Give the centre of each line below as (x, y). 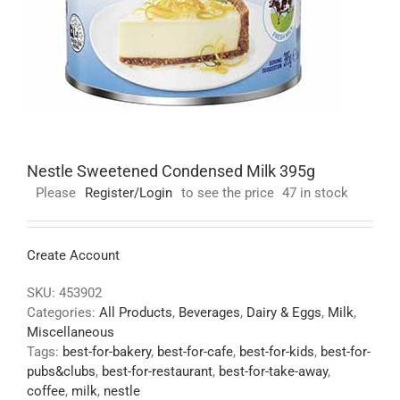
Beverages (209, 312)
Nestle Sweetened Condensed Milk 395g (171, 171)
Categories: (63, 312)
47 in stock (315, 193)
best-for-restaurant (157, 371)
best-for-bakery (107, 352)
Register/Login (129, 193)
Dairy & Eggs (284, 312)
